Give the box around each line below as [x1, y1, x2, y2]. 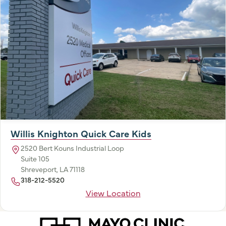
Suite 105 [21, 153, 49, 163]
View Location [85, 186, 141, 198]
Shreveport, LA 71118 [21, 163, 85, 174]
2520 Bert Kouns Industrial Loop [21, 142, 124, 153]
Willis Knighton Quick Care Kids [11, 126, 151, 140]
